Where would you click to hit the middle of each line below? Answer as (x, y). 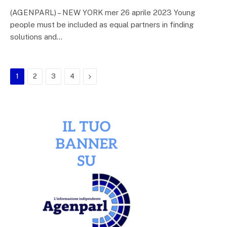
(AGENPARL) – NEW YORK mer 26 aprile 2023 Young (103, 12)
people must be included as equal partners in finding (102, 25)
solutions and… (36, 37)
